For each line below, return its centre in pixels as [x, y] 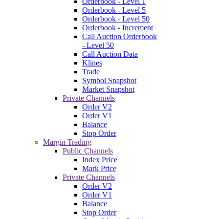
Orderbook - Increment [118, 27]
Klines [92, 63]
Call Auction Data [110, 54]
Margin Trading [67, 142]
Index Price [100, 159]
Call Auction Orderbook [120, 36]
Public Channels [88, 151]
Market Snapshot [108, 89]
